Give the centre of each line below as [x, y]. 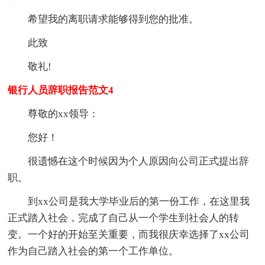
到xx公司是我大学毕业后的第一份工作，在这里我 [139, 202]
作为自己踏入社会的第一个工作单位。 [93, 251]
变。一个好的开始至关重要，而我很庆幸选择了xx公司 [129, 235]
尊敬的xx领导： [64, 114]
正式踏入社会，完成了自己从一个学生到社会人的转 [124, 218]
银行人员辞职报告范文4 [61, 91]
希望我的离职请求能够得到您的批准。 [114, 20]
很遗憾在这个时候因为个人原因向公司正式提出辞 [139, 161]
